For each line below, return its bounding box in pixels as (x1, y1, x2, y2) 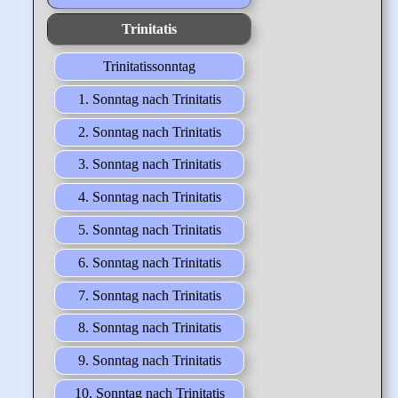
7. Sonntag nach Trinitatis (77, 287, 221, 303)
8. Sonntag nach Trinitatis (77, 320, 221, 336)
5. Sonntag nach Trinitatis (77, 221, 221, 237)
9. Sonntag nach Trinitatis (77, 353, 221, 369)
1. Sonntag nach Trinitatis (77, 91, 221, 107)
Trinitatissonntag (103, 59, 195, 74)
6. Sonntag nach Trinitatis (77, 254, 221, 270)
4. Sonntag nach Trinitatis (77, 189, 221, 205)
